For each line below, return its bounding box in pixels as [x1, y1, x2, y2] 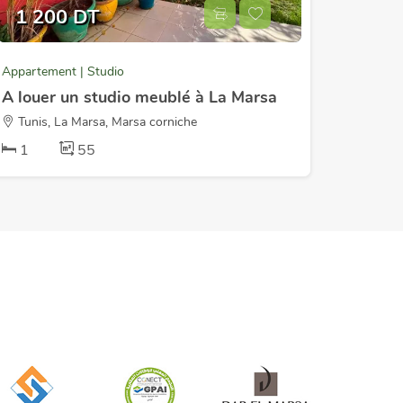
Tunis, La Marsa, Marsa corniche [14, 113, 197, 130]
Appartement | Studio [2, 63, 124, 80]
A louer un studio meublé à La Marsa [2, 86, 277, 108]
